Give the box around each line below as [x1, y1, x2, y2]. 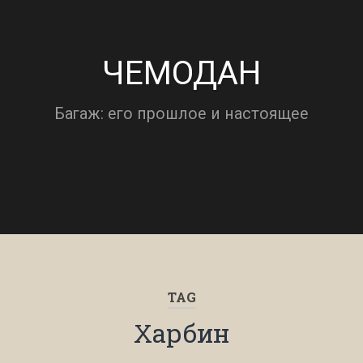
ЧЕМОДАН [102, 53, 261, 92]
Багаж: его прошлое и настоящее [54, 105, 309, 123]
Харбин [134, 316, 229, 351]
